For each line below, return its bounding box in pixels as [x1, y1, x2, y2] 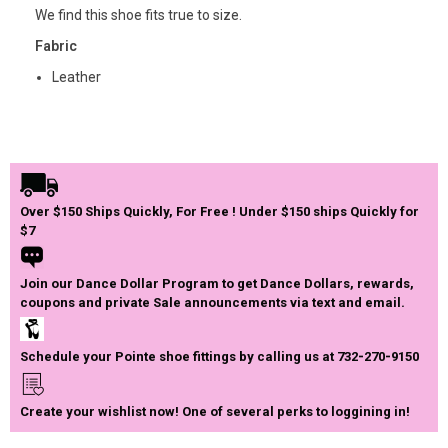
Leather [52, 68, 101, 85]
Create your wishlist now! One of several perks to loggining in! [20, 404, 410, 420]
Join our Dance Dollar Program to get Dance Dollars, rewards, [20, 275, 414, 291]
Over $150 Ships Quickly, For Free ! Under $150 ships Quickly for [20, 203, 419, 219]
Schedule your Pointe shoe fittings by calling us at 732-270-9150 [20, 349, 419, 365]
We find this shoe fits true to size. [35, 6, 242, 23]
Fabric [35, 37, 77, 54]
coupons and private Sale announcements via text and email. [20, 294, 405, 310]
